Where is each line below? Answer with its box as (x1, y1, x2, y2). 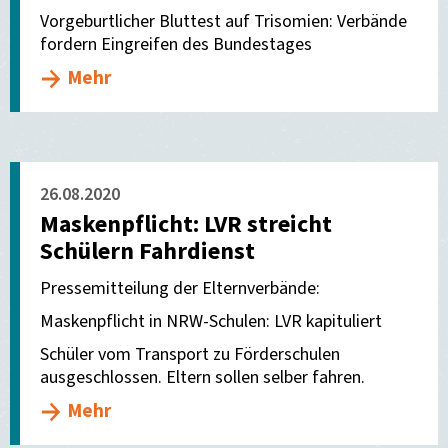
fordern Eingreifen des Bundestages (40, 32, 312, 57)
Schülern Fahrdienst (40, 234, 255, 269)
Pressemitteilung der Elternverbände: (40, 276, 320, 301)
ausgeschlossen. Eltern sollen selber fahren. (40, 365, 365, 390)
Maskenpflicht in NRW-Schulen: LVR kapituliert (40, 309, 382, 334)
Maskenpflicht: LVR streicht (40, 207, 332, 242)
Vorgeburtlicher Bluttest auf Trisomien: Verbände (40, 9, 407, 34)
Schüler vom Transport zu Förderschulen (40, 342, 340, 367)
